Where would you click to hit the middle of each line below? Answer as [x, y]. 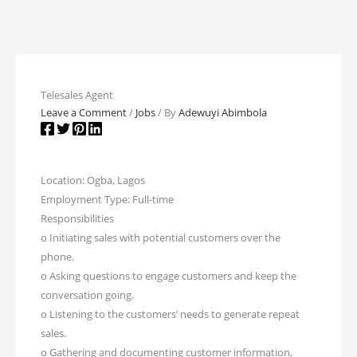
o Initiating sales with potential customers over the [161, 238]
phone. [58, 257]
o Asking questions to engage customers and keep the [169, 276]
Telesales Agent [77, 94]
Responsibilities [78, 219]
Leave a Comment [84, 113]
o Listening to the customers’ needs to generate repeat [171, 314]
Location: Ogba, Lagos [93, 180]
